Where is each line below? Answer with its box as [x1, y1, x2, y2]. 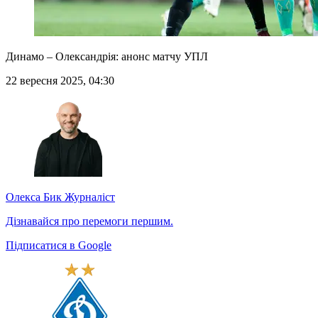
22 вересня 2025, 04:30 [6, 75, 114, 87]
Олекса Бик [6, 191, 62, 204]
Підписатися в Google [6, 239, 111, 252]
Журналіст [62, 191, 115, 204]
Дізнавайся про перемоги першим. [6, 215, 173, 228]
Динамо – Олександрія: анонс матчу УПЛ [6, 50, 208, 63]
